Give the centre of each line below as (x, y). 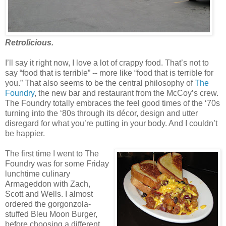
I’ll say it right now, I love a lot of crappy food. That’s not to (107, 63)
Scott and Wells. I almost (49, 194)
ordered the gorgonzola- (48, 204)
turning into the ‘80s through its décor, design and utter (101, 113)
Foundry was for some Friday (57, 163)
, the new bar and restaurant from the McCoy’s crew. (126, 93)
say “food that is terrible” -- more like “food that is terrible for (109, 73)
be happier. (25, 133)
